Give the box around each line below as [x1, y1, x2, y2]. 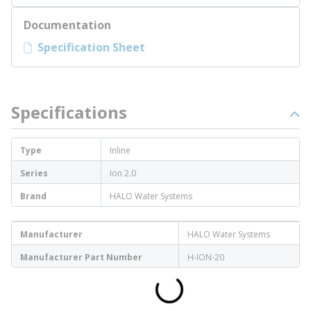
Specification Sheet [37, 40, 145, 55]
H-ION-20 [187, 251, 224, 263]
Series [20, 167, 48, 179]
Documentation [24, 17, 111, 33]
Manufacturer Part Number [20, 251, 142, 263]
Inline [110, 144, 131, 156]
